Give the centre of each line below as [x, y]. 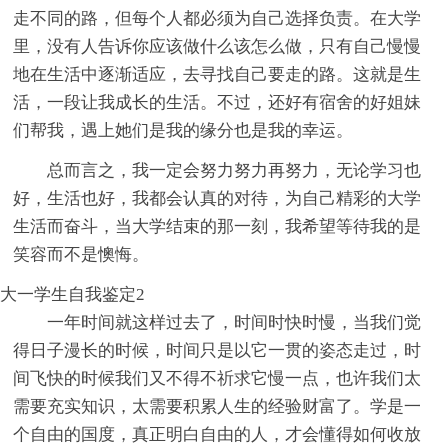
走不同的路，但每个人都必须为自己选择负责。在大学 [217, 19]
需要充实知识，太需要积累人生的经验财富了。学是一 [217, 407]
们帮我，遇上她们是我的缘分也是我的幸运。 [183, 131]
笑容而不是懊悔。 [81, 255]
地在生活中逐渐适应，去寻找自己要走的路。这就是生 [217, 75]
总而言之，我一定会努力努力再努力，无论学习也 [234, 171]
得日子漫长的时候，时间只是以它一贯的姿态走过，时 [217, 351]
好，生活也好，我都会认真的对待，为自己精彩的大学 [217, 199]
